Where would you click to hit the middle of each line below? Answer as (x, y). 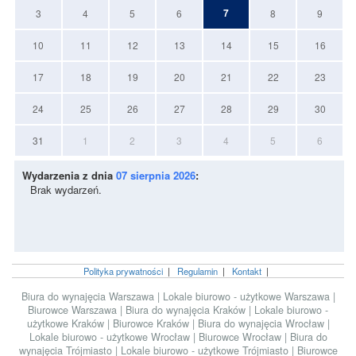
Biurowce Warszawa (74, 310)
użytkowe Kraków (67, 323)
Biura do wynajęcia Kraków (187, 310)
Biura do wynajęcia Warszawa (89, 296)
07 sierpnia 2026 (156, 175)
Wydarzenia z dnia (69, 175)
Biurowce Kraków (152, 323)
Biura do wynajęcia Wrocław (262, 323)
